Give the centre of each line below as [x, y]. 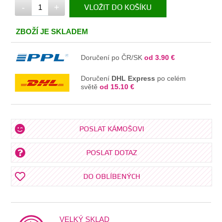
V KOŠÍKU [125, 27]
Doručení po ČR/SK [113, 57]
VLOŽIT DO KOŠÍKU [118, 7]
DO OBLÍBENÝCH [111, 177]
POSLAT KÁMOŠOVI [111, 129]
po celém [171, 78]
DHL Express [134, 78]
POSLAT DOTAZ [111, 153]
